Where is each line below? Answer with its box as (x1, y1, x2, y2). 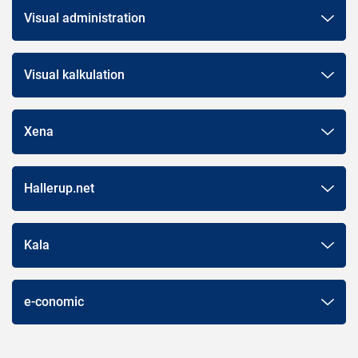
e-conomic (24, 294, 84, 310)
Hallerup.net (24, 181, 94, 197)
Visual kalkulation (24, 67, 125, 83)
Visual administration (24, 10, 145, 26)
